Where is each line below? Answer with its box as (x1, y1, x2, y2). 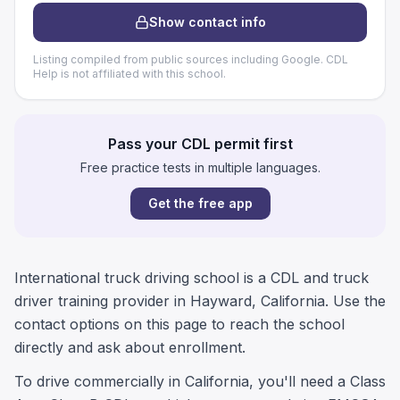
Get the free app (147, 196, 253, 211)
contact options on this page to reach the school (14, 315, 345, 333)
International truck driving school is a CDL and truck (14, 269, 369, 287)
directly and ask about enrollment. (14, 338, 246, 356)
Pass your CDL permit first (107, 135, 293, 153)
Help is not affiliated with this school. (33, 67, 226, 80)
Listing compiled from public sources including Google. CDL (33, 53, 348, 66)
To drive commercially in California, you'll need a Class (14, 372, 386, 390)
